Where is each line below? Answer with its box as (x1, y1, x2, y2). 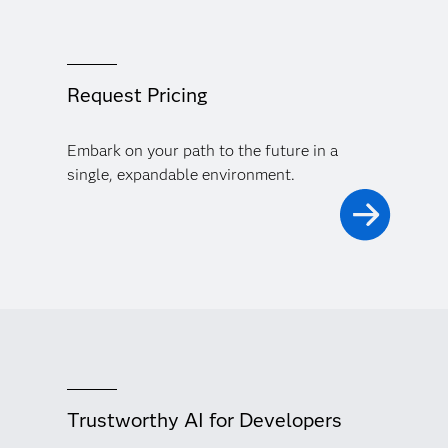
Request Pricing (66, 83, 207, 108)
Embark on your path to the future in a (66, 141, 338, 161)
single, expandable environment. (66, 165, 295, 185)
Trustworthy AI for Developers (66, 408, 342, 433)
